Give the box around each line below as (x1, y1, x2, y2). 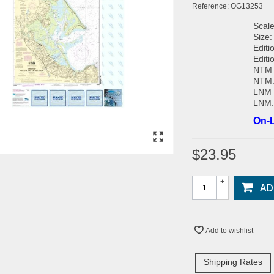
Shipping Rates (204, 256, 262, 267)
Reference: (192, 2, 229, 10)
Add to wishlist (206, 226, 253, 235)
